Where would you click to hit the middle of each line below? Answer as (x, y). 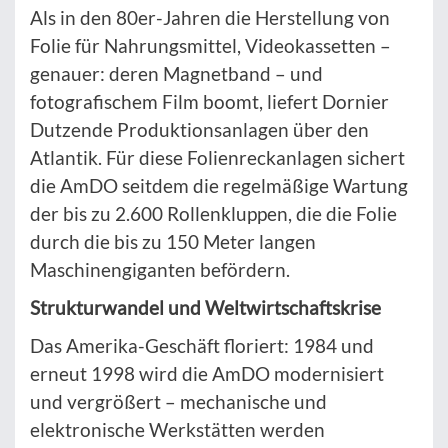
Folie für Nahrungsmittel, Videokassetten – (210, 45)
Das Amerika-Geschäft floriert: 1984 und (202, 345)
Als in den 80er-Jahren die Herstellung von (210, 17)
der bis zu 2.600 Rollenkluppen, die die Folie (213, 213)
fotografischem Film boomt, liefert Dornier (209, 101)
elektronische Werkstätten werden (177, 429)
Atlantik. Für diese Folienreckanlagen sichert (217, 157)
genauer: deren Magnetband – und (176, 73)
